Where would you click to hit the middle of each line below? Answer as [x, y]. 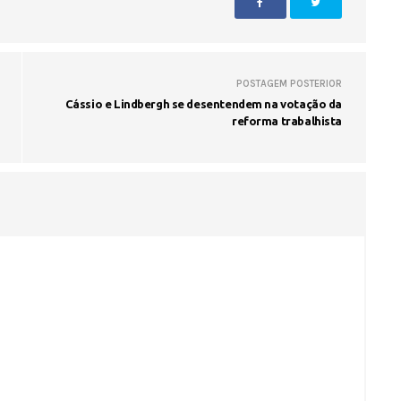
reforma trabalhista [286, 120]
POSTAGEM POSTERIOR [289, 83]
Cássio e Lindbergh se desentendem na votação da [203, 103]
